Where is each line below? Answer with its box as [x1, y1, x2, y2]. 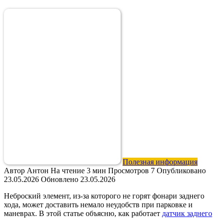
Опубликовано [157, 166, 206, 175]
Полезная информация [123, 157, 198, 166]
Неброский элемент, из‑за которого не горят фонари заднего [4, 191, 204, 200]
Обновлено [41, 175, 78, 183]
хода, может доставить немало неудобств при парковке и [4, 200, 193, 209]
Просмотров [108, 166, 149, 175]
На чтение [51, 166, 85, 175]
